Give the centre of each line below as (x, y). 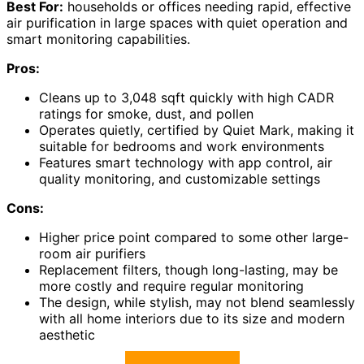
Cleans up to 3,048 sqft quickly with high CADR (186, 98)
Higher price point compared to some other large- (194, 238)
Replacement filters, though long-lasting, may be (188, 270)
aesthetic (67, 335)
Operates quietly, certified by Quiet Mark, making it (197, 130)
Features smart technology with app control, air (186, 163)
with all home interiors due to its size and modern (192, 319)
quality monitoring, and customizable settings (180, 179)
